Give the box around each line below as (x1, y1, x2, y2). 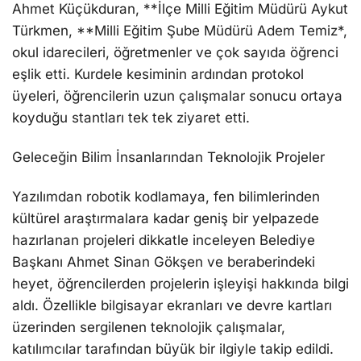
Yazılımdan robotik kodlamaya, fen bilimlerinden (12, 189, 320, 205)
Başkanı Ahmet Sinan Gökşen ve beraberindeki (12, 254, 315, 271)
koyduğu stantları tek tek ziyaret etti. (12, 109, 250, 126)
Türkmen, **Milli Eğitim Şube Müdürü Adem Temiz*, (12, 22, 347, 39)
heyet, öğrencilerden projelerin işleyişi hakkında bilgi (12, 276, 349, 293)
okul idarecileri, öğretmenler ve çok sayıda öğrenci (12, 44, 338, 60)
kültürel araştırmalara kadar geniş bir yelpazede (12, 210, 319, 227)
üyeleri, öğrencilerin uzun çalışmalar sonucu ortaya (12, 87, 342, 104)
